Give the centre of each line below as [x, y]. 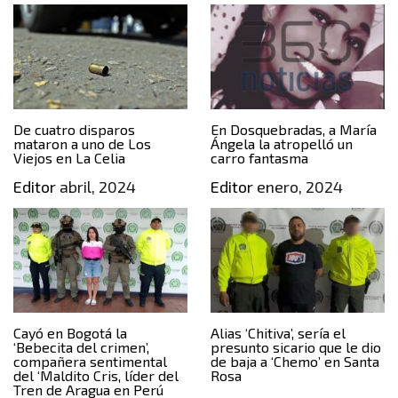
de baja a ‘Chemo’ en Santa [295, 361]
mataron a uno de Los [82, 144]
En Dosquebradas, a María [293, 130]
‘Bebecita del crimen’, [81, 346]
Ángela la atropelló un [281, 144]
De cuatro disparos [74, 130]
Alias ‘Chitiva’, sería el [278, 332]
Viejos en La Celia [69, 158]
